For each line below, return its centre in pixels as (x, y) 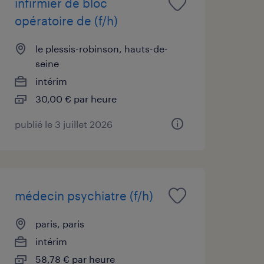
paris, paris (60, 223)
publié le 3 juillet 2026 (63, 124)
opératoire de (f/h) (66, 20)
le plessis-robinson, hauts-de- (101, 48)
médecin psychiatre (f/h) (84, 195)
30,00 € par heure (76, 98)
